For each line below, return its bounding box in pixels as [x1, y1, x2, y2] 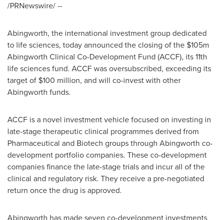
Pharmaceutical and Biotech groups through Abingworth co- [7, 137, 213, 148]
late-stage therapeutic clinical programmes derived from [7, 126, 199, 137]
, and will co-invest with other [80, 75, 181, 85]
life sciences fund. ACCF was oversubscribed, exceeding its [7, 63, 211, 74]
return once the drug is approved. [7, 185, 122, 195]
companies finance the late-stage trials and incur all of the [7, 161, 205, 172]
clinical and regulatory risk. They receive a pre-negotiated [7, 173, 204, 184]
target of [7, 75, 38, 85]
